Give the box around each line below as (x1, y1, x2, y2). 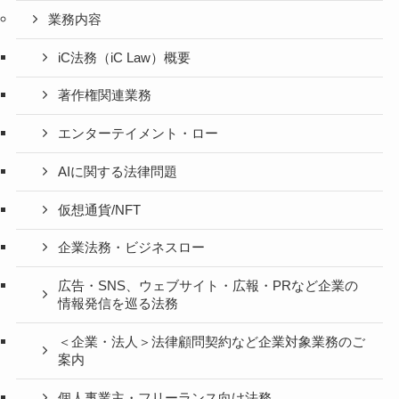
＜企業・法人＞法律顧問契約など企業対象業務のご (58, 334, 366, 349)
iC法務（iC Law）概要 (58, 50, 191, 65)
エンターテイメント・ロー (58, 126, 219, 142)
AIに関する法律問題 (58, 164, 178, 179)
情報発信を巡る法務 (58, 297, 179, 312)
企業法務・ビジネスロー (58, 240, 206, 256)
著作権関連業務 (58, 88, 152, 103)
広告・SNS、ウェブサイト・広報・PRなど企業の (58, 279, 359, 294)
